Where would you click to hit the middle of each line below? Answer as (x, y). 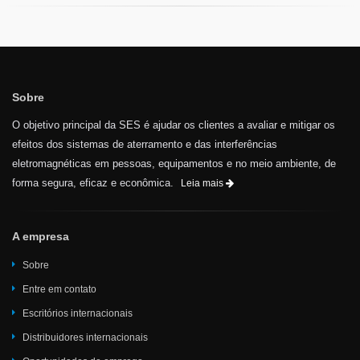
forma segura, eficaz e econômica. (94, 182)
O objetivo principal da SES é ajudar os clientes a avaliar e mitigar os (174, 125)
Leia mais (203, 183)
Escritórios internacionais (78, 313)
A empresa (41, 236)
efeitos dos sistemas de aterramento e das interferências (145, 144)
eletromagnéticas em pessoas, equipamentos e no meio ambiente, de (174, 163)
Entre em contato (59, 289)
